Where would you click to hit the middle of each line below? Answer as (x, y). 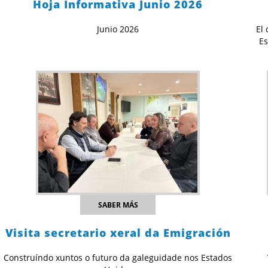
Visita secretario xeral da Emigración (118, 233)
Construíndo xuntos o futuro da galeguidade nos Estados (118, 258)
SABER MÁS (118, 205)
